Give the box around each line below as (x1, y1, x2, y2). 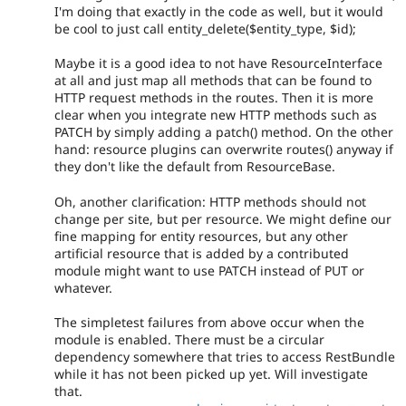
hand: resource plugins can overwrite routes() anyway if (54, 140, 393, 159)
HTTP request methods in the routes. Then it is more (54, 89, 373, 107)
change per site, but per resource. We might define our (54, 209, 391, 227)
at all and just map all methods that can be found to (54, 72, 372, 90)
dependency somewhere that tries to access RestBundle (54, 347, 395, 365)
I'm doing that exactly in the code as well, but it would (54, 2, 383, 20)
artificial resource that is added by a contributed (54, 244, 349, 262)
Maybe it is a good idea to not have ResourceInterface (54, 54, 382, 72)
